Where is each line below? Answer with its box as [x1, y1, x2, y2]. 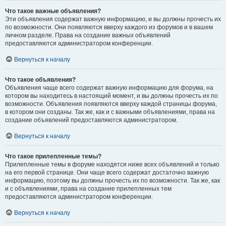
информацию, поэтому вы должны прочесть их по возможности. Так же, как [5, 177, 220, 184]
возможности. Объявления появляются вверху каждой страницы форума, [5, 100, 217, 107]
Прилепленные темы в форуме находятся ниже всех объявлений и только [5, 161, 219, 168]
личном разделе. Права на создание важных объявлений [5, 32, 171, 39]
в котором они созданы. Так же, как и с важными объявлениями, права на [5, 108, 215, 116]
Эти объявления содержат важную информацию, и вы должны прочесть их [5, 16, 221, 23]
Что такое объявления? [5, 76, 76, 83]
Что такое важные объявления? [5, 8, 101, 15]
